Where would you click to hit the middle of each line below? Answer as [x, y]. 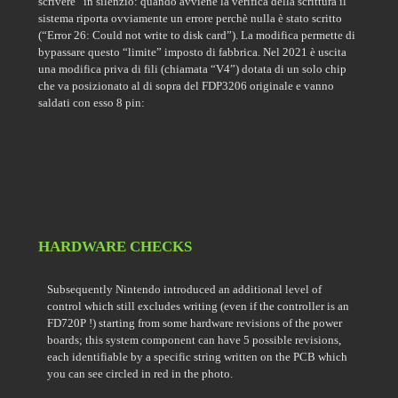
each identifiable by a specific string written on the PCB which [197, 357]
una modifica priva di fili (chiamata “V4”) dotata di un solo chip [192, 69]
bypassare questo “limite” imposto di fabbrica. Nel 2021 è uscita [192, 52]
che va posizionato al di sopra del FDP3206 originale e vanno [186, 86]
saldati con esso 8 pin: [92, 103]
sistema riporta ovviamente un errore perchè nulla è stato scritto [190, 18]
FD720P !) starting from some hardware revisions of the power [195, 323]
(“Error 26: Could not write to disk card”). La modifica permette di [197, 35]
